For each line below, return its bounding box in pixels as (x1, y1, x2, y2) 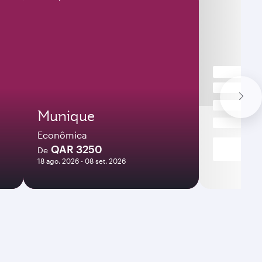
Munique (37, 106, 95, 125)
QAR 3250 (51, 143, 102, 156)
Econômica (37, 129, 87, 140)
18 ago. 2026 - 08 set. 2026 (37, 157, 126, 165)
